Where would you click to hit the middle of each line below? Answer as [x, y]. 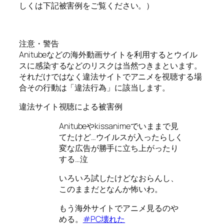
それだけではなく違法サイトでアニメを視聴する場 [110, 77]
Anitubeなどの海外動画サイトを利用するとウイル [108, 55]
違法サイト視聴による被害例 [71, 107]
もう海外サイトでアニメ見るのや [119, 208]
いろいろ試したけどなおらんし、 [119, 178]
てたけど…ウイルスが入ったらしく [121, 137]
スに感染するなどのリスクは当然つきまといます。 [110, 66]
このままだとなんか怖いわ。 [111, 189]
